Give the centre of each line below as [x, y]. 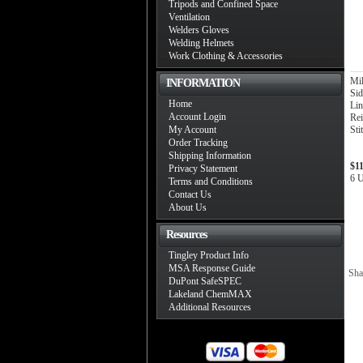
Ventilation [189, 17]
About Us [188, 207]
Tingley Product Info [209, 255]
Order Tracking [198, 143]
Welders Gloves [199, 30]
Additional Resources [210, 307]
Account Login [197, 117]
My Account [192, 130]
